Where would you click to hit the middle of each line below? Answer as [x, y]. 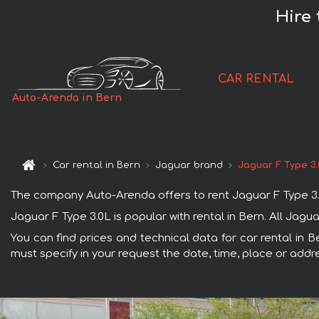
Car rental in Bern [97, 166]
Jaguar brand [189, 166]
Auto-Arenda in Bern [67, 98]
